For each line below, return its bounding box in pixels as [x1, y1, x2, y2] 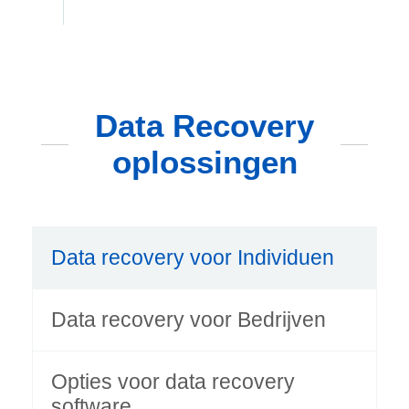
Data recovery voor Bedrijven [51, 308, 326, 332]
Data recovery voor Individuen [51, 246, 334, 270]
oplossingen [111, 144, 298, 181]
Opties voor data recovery [51, 370, 295, 394]
